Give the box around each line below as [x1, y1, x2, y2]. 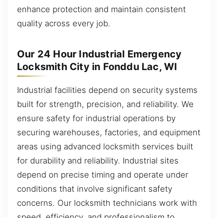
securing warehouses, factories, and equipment [17, 127, 200, 137]
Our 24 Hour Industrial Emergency [17, 48, 182, 60]
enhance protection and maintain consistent [17, 4, 186, 14]
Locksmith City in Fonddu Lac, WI [17, 60, 178, 73]
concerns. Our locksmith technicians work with [17, 198, 197, 208]
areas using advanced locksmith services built [17, 141, 193, 151]
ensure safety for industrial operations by [17, 113, 176, 123]
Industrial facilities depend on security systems [17, 85, 198, 95]
